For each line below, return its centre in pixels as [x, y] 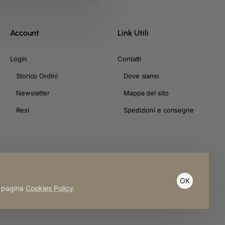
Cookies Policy [49, 188]
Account [25, 33]
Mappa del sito [146, 93]
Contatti [130, 59]
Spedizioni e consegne [159, 110]
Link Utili [133, 33]
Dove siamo [141, 76]
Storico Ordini [37, 76]
